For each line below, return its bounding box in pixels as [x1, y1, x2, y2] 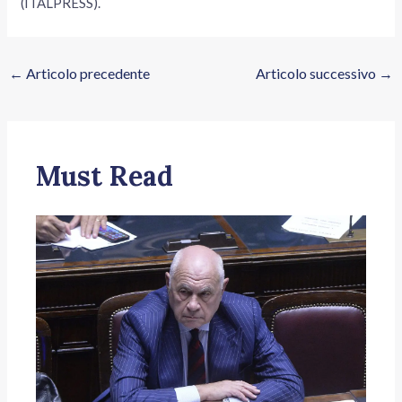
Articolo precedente [23, 65, 151, 83]
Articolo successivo [255, 65, 379, 83]
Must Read [36, 159, 174, 194]
